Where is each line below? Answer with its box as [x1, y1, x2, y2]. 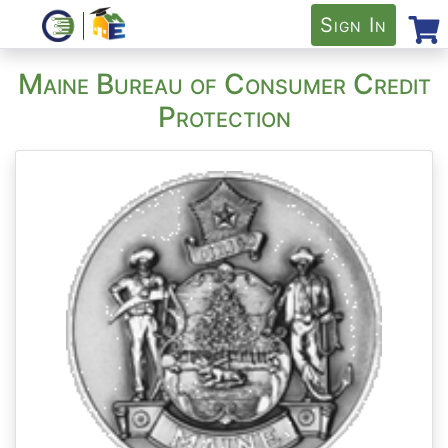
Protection [157, 100, 291, 134]
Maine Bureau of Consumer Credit [17, 67, 431, 101]
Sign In [320, 12, 388, 37]
